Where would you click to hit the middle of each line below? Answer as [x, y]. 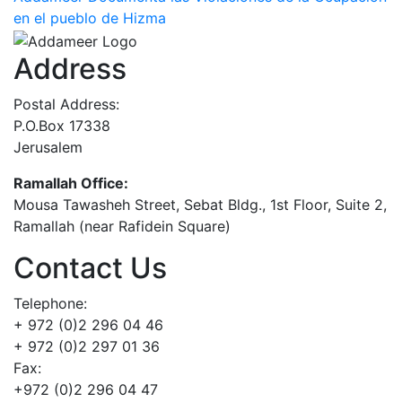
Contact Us [90, 267]
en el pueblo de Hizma [90, 18]
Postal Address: [66, 104]
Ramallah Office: [71, 183]
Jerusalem [48, 147]
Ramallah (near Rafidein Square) [122, 226]
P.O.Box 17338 [62, 125]
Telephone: [50, 303]
